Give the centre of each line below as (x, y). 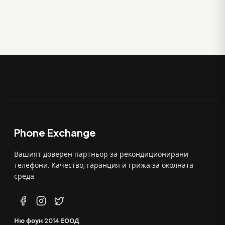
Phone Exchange (55, 132)
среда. (25, 176)
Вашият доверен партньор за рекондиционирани (101, 154)
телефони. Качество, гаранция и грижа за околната (104, 165)
